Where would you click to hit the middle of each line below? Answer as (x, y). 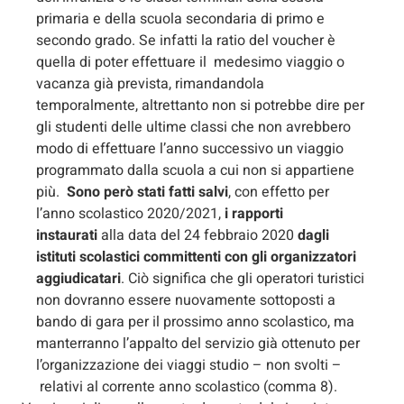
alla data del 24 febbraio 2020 (199, 235)
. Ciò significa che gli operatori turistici (243, 278)
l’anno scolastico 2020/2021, (130, 213)
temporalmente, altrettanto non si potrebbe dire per (200, 105)
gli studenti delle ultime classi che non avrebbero (193, 127)
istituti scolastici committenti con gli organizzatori (196, 257)
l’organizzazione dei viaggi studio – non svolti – (189, 365)
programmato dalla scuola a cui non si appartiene (195, 170)
